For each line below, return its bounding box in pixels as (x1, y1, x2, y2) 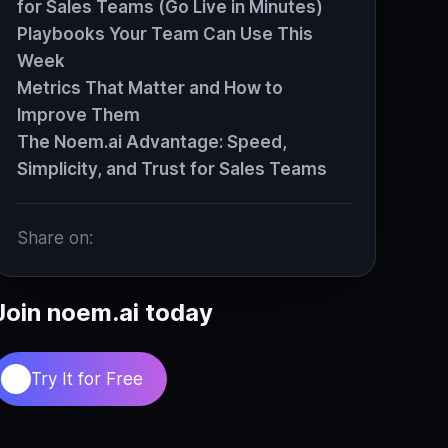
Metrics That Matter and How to (17, 78, 283, 98)
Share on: (17, 227, 93, 248)
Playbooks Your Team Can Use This (17, 24, 313, 44)
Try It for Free (31, 368, 143, 389)
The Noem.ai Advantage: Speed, (17, 132, 287, 152)
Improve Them (17, 105, 140, 125)
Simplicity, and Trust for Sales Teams (17, 159, 327, 179)
